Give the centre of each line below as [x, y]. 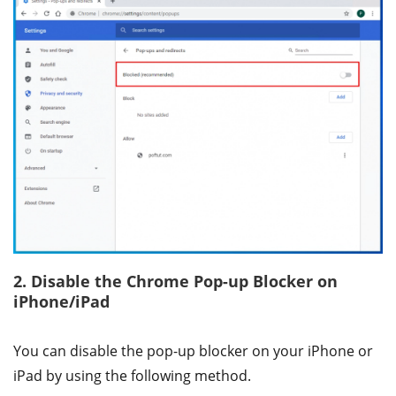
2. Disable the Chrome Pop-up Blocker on [175, 281]
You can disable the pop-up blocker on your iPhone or [193, 350]
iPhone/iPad [61, 301]
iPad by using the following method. [132, 375]
